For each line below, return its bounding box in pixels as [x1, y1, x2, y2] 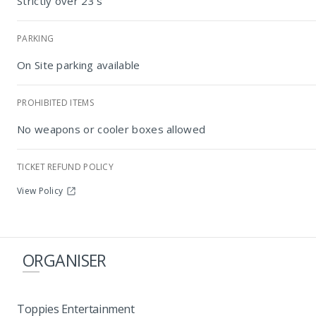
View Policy [17, 185, 63, 197]
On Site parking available [17, 58, 140, 72]
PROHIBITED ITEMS [17, 97, 94, 109]
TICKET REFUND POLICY [17, 161, 114, 173]
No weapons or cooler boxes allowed [17, 122, 206, 136]
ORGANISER [23, 249, 107, 272]
